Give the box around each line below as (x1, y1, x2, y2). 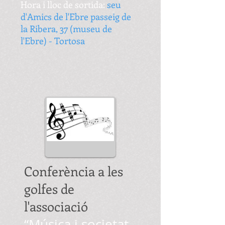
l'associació (24, 197, 88, 215)
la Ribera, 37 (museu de (21, 23, 112, 35)
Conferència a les (24, 162, 123, 180)
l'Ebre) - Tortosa (21, 35, 87, 47)
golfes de (24, 180, 74, 197)
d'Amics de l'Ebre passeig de (21, 11, 131, 23)
